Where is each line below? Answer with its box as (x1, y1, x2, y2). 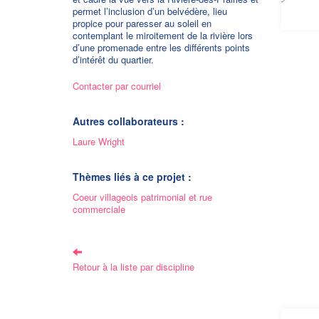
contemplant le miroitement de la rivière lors (73, 28, 253, 42)
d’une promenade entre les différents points (73, 41, 250, 54)
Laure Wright (73, 135, 125, 148)
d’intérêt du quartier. (73, 53, 154, 66)
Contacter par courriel (73, 79, 161, 93)
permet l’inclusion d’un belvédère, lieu (73, 4, 227, 18)
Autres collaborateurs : (73, 114, 184, 128)
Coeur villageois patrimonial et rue (73, 190, 212, 204)
